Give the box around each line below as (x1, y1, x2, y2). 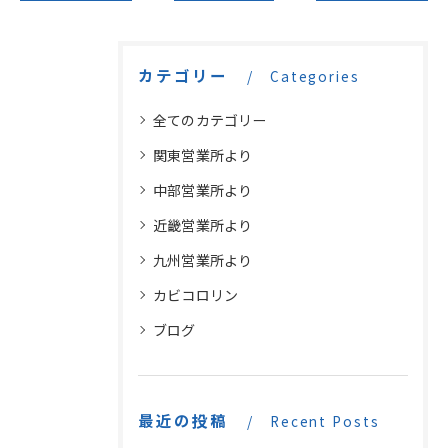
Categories (269, 66, 361, 87)
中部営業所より (153, 180, 253, 201)
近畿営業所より (153, 215, 253, 236)
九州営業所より (153, 250, 253, 271)
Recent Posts (269, 411, 381, 432)
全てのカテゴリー (153, 110, 267, 131)
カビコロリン (153, 285, 239, 306)
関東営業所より (153, 145, 253, 166)
